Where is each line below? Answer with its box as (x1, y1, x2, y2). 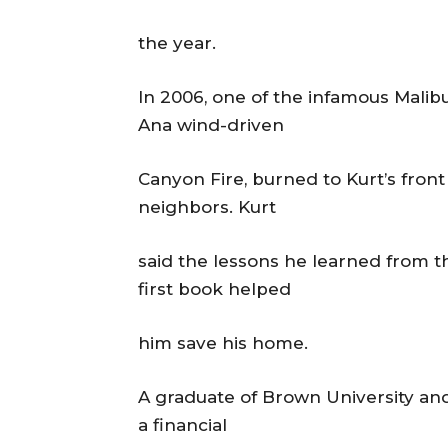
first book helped (138, 279, 291, 300)
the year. (138, 33, 216, 54)
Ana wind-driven (138, 115, 284, 136)
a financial (138, 415, 227, 436)
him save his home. (138, 333, 308, 354)
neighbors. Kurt (138, 197, 276, 218)
